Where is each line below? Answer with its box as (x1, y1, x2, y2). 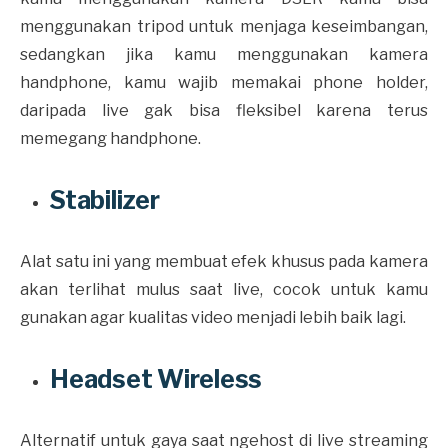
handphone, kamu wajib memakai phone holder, (20, 72, 428, 92)
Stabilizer (50, 184, 160, 215)
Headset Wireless (50, 363, 262, 394)
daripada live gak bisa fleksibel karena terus (20, 100, 428, 120)
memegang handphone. (20, 128, 201, 148)
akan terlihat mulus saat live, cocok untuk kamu (20, 279, 428, 299)
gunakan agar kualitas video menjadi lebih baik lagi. (20, 307, 406, 327)
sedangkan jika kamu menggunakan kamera (20, 44, 428, 64)
